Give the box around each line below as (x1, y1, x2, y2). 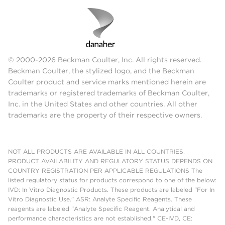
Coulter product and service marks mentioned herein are (8, 78, 206, 86)
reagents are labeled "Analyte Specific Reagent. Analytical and (8, 205, 195, 213)
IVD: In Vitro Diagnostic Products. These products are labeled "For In (8, 186, 214, 194)
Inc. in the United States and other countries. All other (8, 100, 197, 108)
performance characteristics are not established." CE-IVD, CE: (8, 214, 192, 222)
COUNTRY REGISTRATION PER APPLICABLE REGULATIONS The (8, 167, 202, 175)
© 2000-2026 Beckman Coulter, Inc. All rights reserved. (8, 56, 201, 64)
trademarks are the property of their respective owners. (8, 111, 202, 120)
